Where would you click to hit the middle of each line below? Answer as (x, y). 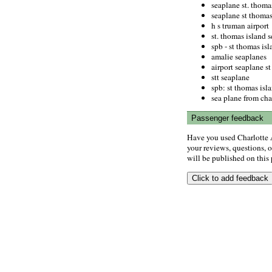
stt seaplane (230, 77)
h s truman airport (240, 25)
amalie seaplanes (239, 56)
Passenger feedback (227, 118)
